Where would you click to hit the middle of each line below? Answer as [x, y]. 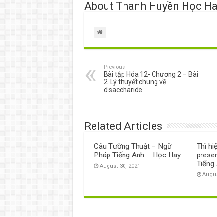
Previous [114, 67]
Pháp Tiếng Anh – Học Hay [137, 155]
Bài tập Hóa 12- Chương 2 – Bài [151, 74]
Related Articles [123, 126]
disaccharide [123, 89]
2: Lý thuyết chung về [135, 82]
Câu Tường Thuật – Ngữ [132, 146]
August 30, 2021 [120, 166]
